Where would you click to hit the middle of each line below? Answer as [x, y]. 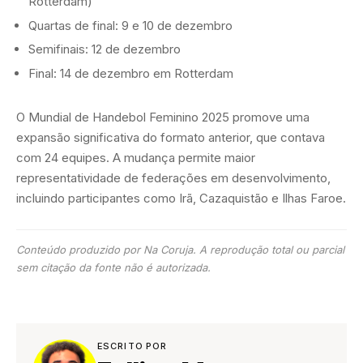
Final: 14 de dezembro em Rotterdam [131, 73]
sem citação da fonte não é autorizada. [113, 267]
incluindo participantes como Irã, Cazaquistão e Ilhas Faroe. [181, 198]
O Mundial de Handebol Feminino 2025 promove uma [163, 117]
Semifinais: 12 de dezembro [105, 49]
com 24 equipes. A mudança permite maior [136, 157]
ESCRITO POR [132, 346]
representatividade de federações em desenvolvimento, [173, 177]
